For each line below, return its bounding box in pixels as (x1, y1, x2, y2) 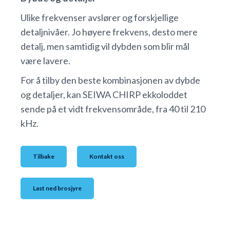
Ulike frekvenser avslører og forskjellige (21, 12, 179, 24)
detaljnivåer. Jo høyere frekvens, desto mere (21, 26, 198, 38)
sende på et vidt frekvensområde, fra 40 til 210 (21, 103, 205, 115)
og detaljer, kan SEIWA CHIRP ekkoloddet (21, 89, 187, 101)
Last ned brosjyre (33, 184, 82, 193)
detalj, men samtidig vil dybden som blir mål (21, 41, 189, 52)
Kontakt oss (89, 152, 124, 161)
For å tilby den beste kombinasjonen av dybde (21, 74, 200, 86)
